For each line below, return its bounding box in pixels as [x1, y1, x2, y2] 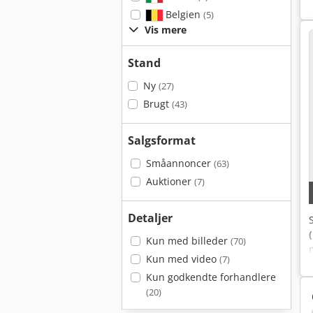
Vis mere [145, 23, 187, 36]
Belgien [162, 8, 203, 21]
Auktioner [145, 175, 194, 188]
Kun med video [145, 252, 219, 265]
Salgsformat [128, 133, 196, 148]
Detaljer [128, 210, 173, 226]
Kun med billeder [145, 234, 231, 247]
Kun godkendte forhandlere [145, 270, 276, 284]
